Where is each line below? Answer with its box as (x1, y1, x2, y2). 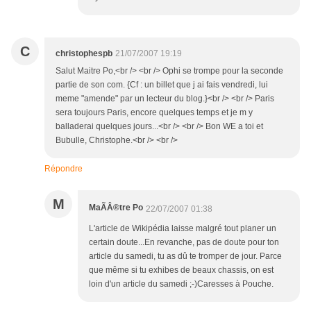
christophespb (56, 49, 112, 59)
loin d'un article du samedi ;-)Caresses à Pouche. (89, 279, 274, 289)
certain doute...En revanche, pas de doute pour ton (89, 237, 279, 248)
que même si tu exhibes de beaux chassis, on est (89, 265, 274, 276)
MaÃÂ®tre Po (89, 203, 143, 213)
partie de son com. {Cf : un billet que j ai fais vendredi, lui (56, 80, 268, 90)
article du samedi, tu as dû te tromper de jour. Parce (89, 251, 282, 262)
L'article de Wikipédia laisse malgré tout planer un (89, 224, 276, 234)
